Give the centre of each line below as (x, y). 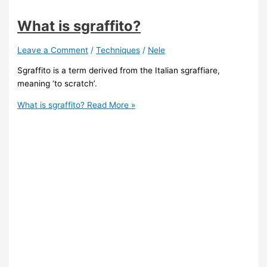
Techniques (118, 50)
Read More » (110, 105)
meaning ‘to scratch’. (58, 84)
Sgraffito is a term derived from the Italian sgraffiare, (119, 71)
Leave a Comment (53, 50)
